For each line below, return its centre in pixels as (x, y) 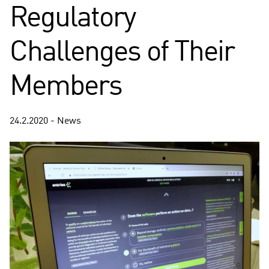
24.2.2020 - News (45, 121)
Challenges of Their (122, 53)
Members (66, 87)
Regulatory (72, 19)
